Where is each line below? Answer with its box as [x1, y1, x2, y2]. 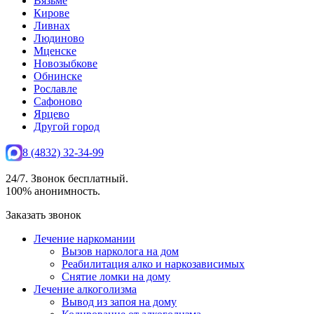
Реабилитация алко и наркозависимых [62, 258, 245, 270]
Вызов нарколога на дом [62, 245, 179, 257]
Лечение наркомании [34, 233, 135, 245]
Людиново [34, 32, 84, 44]
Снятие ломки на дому [62, 271, 170, 282]
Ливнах [34, 20, 70, 32]
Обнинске [34, 70, 82, 82]
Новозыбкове [34, 57, 97, 69]
